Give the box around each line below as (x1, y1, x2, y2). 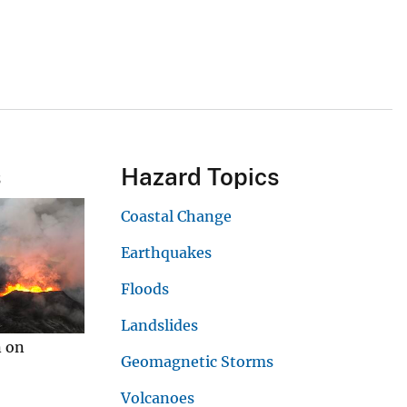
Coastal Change (120, 206, 232, 225)
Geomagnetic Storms (120, 352, 273, 371)
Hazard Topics (120, 162, 279, 191)
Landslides (120, 315, 198, 334)
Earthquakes (120, 243, 212, 262)
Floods (120, 279, 169, 298)
